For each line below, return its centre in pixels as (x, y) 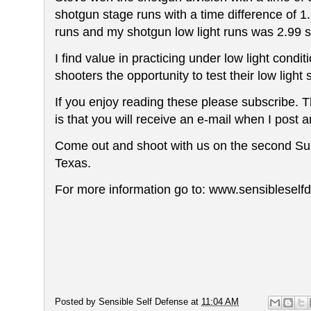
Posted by (77, 302)
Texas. (73, 163)
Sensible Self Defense (143, 302)
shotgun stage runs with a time (141, 15)
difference (257, 15)
